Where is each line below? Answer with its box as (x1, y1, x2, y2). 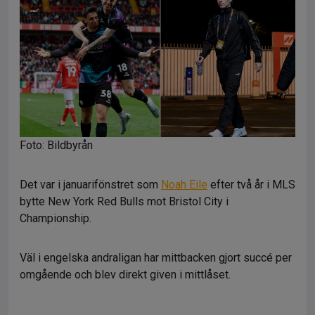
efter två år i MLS (207, 177, 295, 191)
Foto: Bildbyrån (20, 138, 93, 152)
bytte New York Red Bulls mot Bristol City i (20, 194, 229, 208)
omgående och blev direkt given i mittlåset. (20, 267, 231, 281)
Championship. (20, 211, 91, 225)
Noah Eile (161, 177, 207, 191)
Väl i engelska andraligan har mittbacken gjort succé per (20, 250, 292, 264)
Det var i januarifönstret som (20, 177, 161, 191)
